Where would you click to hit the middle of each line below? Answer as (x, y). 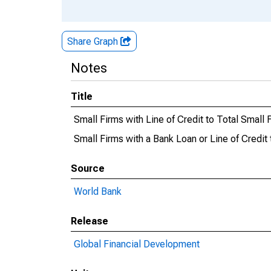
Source (88, 168)
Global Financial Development (137, 244)
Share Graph (94, 41)
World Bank (98, 191)
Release (90, 221)
